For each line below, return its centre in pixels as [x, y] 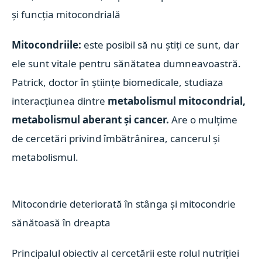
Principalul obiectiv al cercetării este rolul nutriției [126, 253]
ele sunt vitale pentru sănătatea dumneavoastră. [127, 63]
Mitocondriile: [47, 45]
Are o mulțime [205, 120]
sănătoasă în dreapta [61, 223]
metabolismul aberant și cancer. [92, 120]
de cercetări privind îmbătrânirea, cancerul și [116, 138]
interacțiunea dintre [60, 101]
